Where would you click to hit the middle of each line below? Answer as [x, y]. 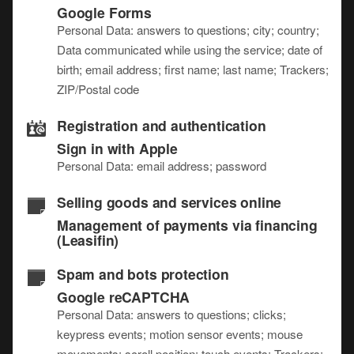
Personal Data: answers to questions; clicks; [171, 314]
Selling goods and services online [169, 202]
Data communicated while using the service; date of [190, 49]
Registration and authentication [162, 125]
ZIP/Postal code [98, 89]
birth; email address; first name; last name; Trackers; [193, 69]
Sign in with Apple [117, 148]
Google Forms [104, 12]
